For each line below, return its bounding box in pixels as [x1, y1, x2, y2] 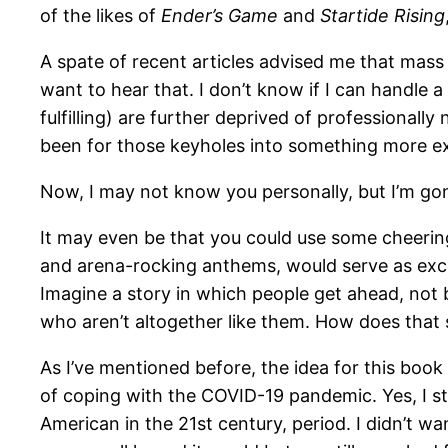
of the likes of [40, 4, 161, 26]
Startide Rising [320, 4, 445, 26]
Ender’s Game [161, 4, 278, 26]
